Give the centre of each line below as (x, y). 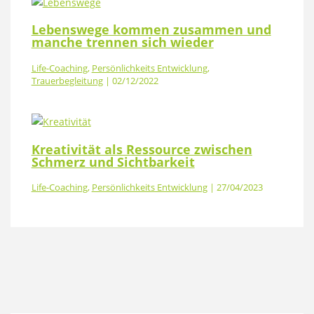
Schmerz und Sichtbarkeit (113, 162)
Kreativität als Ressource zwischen (142, 149)
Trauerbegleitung (67, 80)
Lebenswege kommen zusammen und (151, 30)
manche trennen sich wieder (122, 42)
